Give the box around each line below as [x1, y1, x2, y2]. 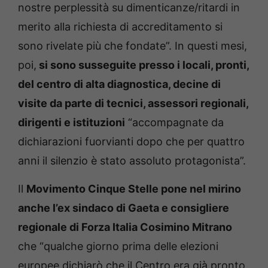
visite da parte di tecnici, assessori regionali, [18, 97, 248, 110]
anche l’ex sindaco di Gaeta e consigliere [18, 202, 229, 215]
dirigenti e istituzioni [18, 116, 125, 129]
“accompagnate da [125, 116, 224, 129]
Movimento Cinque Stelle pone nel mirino [26, 182, 241, 196]
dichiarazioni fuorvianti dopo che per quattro [18, 135, 245, 148]
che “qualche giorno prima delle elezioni [18, 240, 218, 253]
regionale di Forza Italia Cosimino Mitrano [18, 221, 232, 234]
